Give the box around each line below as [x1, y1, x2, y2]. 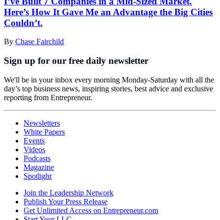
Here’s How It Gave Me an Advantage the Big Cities [4, 6, 213, 17]
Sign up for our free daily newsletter [4, 55, 148, 66]
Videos [24, 145, 45, 154]
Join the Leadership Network [24, 188, 113, 197]
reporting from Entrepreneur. [4, 93, 92, 102]
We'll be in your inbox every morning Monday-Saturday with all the [4, 75, 214, 84]
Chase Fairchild [15, 37, 64, 46]
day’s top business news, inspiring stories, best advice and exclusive [4, 84, 213, 93]
